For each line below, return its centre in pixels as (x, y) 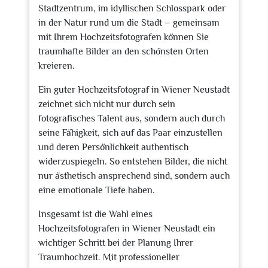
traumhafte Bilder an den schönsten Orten (124, 51)
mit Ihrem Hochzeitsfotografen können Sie (124, 37)
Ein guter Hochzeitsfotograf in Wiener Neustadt (134, 90)
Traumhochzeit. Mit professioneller (109, 257)
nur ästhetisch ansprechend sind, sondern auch (134, 176)
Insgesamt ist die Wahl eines (95, 214)
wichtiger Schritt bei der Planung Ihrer (116, 243)
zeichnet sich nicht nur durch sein (107, 104)
